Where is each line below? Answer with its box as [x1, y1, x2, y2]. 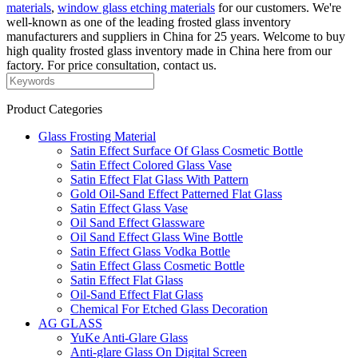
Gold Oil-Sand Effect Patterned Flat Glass [70, 186, 282, 201]
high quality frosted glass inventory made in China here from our [6, 43, 332, 58]
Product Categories [6, 101, 102, 116]
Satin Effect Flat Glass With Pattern [70, 172, 249, 186]
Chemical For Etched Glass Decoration [70, 301, 268, 316]
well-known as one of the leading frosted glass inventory [6, 14, 291, 29]
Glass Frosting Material [38, 129, 156, 143]
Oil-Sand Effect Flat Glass [70, 287, 203, 301]
